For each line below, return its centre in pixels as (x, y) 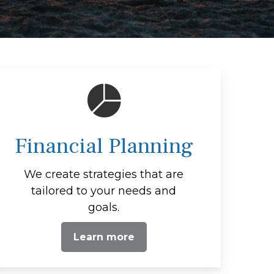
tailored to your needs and (104, 191)
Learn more (104, 237)
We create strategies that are (104, 174)
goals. (104, 207)
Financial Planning (104, 146)
